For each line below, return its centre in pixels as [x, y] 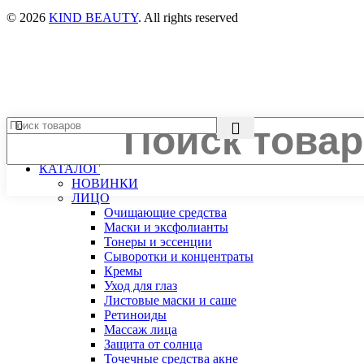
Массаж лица [141, 329]
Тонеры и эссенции [158, 241]
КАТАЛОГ [69, 168]
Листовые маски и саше [170, 300]
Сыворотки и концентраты [179, 256]
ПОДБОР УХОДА [89, 154]
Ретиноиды [135, 314]
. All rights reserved [188, 17]
